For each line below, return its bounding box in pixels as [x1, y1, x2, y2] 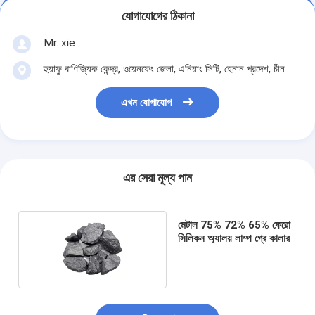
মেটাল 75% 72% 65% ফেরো [177, 218, 290, 231]
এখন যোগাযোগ [121, 96, 172, 110]
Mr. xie [43, 36, 75, 49]
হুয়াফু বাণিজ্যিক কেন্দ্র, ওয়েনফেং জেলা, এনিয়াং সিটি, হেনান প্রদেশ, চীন [43, 62, 285, 75]
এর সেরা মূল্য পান [123, 171, 192, 186]
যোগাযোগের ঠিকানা [121, 9, 194, 24]
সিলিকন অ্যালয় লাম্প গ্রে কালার [177, 231, 290, 245]
